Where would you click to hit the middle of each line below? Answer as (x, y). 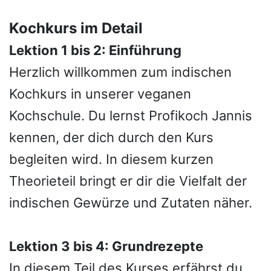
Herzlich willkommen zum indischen (120, 72)
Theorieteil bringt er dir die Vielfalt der (128, 181)
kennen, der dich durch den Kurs (111, 137)
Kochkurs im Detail (76, 28)
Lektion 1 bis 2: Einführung (95, 50)
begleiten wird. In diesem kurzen (111, 159)
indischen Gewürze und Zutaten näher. (131, 203)
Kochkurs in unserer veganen (100, 94)
